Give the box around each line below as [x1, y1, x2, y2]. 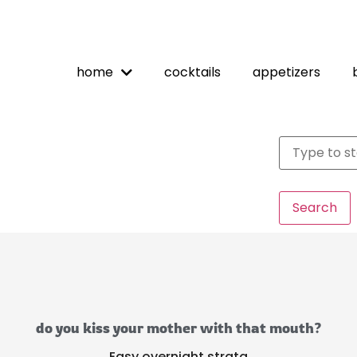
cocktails [163, 63, 221, 81]
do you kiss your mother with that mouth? [35, 319, 322, 336]
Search [292, 198, 337, 217]
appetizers [252, 63, 320, 81]
